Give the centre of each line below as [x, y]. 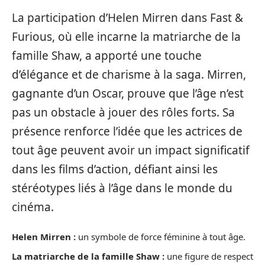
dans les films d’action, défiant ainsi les [115, 169]
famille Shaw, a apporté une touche [107, 55]
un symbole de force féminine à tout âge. [161, 237]
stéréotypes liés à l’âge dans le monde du [122, 188]
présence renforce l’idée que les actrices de [127, 131]
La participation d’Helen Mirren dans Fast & [127, 17]
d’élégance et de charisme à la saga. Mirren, [129, 74]
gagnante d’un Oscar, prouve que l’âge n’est [128, 93]
